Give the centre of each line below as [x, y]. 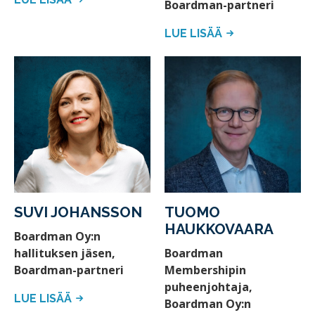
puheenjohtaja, [208, 287]
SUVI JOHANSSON [78, 212]
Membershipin [205, 270]
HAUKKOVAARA [219, 229]
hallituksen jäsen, [65, 253]
